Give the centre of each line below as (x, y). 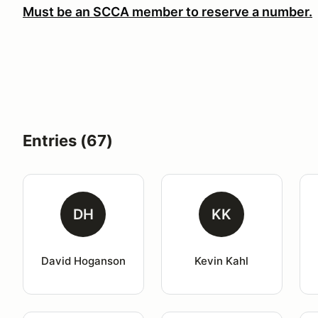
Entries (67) (68, 141)
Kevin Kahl (222, 261)
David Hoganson (83, 261)
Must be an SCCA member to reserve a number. (168, 12)
